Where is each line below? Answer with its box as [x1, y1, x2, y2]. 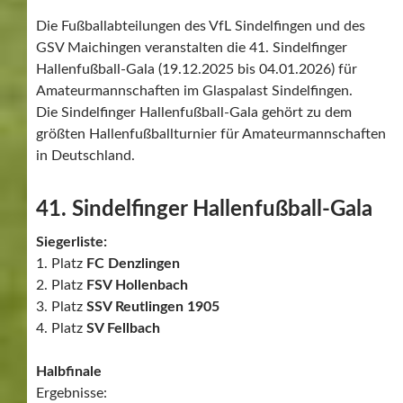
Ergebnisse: [36, 385, 107, 400]
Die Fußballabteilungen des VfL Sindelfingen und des [36, 18, 365, 33]
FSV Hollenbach [86, 277, 188, 292]
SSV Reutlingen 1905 [86, 299, 219, 314]
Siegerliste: [36, 234, 107, 249]
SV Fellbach [86, 320, 160, 336]
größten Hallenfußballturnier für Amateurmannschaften [36, 126, 386, 141]
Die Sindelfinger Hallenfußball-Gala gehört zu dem [36, 104, 352, 120]
